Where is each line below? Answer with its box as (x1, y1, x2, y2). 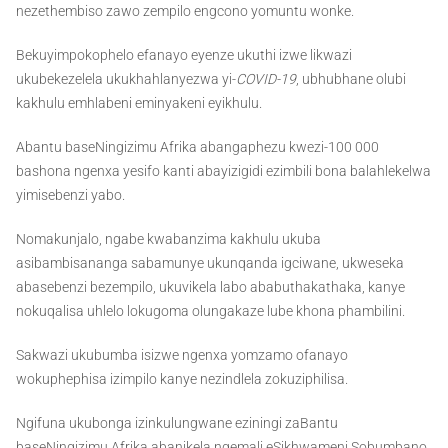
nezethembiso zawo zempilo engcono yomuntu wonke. (16, 3, 354, 20)
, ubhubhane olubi (296, 71, 406, 88)
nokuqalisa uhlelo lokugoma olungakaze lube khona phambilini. (16, 303, 405, 320)
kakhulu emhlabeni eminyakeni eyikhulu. (16, 95, 262, 112)
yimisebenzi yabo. (16, 187, 125, 204)
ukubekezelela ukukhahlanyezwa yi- (16, 71, 236, 88)
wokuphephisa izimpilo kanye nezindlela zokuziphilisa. (16, 371, 348, 388)
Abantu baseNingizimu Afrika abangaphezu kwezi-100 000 (16, 139, 379, 156)
